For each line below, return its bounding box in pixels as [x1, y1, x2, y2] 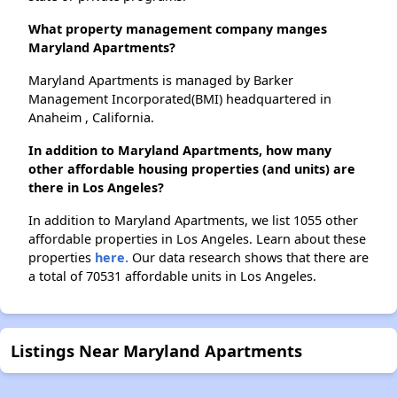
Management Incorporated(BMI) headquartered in [28, 90, 331, 107]
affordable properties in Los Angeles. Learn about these [28, 230, 366, 247]
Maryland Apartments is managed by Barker [28, 71, 293, 89]
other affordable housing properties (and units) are [28, 160, 355, 177]
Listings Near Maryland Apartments [11, 339, 302, 362]
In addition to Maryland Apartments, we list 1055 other [28, 211, 358, 229]
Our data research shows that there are [128, 248, 369, 266]
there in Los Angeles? [28, 178, 164, 196]
